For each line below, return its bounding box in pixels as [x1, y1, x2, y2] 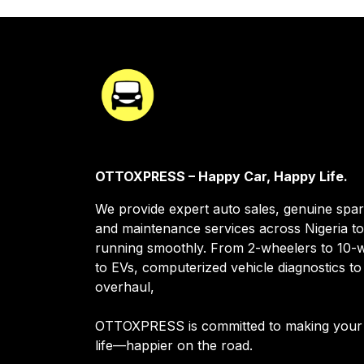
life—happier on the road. [95, 337, 253, 353]
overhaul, [95, 279, 158, 295]
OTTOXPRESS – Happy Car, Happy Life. [95, 168, 348, 184]
